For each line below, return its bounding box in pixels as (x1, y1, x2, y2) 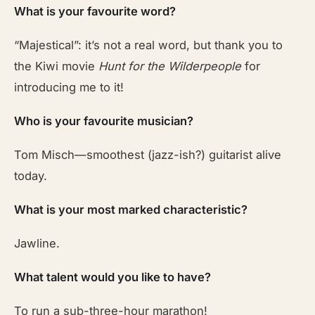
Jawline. (14, 236, 60, 250)
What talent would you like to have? (14, 270, 212, 284)
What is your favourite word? (14, 4, 176, 18)
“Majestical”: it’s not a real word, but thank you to (14, 38, 283, 52)
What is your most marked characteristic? (14, 202, 248, 217)
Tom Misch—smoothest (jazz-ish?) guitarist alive (14, 148, 282, 162)
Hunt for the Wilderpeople (98, 59, 242, 73)
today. (14, 169, 48, 183)
